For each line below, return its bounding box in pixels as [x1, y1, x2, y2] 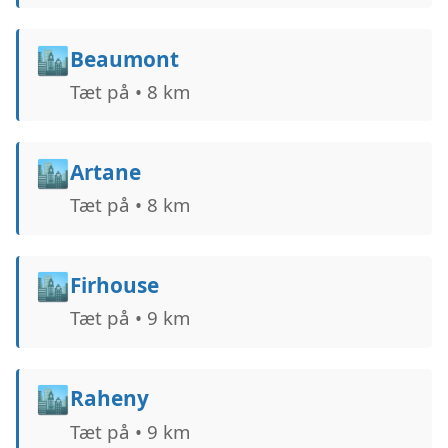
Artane [69, 157, 141, 186]
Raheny [69, 384, 149, 413]
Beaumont [69, 44, 179, 73]
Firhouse [69, 271, 159, 300]
